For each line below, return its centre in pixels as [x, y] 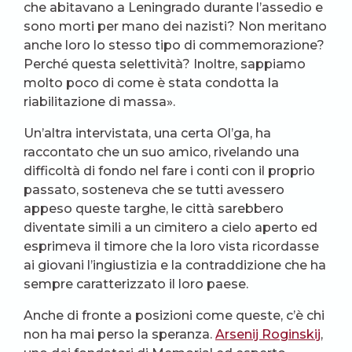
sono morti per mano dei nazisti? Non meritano [175, 27]
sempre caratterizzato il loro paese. [136, 284]
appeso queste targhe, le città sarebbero [154, 209]
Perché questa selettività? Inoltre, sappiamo [165, 64]
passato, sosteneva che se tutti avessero [154, 190]
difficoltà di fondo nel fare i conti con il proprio [169, 171]
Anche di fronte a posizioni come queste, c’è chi [174, 316]
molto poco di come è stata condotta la [151, 83]
